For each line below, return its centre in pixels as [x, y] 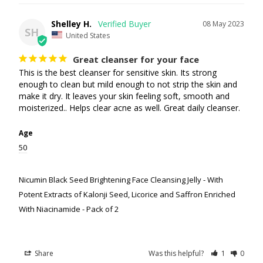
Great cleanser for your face [136, 60]
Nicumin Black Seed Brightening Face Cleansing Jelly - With [121, 180]
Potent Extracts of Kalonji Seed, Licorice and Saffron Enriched [127, 195]
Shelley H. [71, 23]
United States [87, 35]
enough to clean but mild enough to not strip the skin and [128, 85]
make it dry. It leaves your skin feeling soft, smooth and [124, 96]
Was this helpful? [177, 254]
